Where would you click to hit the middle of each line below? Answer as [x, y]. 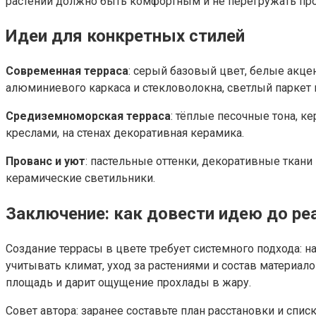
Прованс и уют [45, 162]
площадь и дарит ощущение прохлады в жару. [128, 283]
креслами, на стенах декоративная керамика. [125, 133]
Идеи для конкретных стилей [125, 36]
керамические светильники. [80, 178]
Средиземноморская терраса [88, 116]
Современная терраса [67, 71]
